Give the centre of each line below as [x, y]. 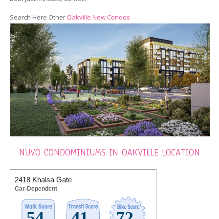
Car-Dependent [36, 188]
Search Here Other [38, 17]
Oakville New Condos [98, 17]
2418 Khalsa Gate [43, 179]
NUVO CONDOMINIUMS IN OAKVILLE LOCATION [109, 153]
